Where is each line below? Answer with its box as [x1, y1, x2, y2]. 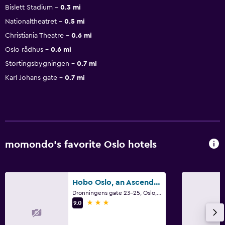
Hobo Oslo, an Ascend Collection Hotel [154, 178, 160, 186]
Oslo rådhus [5, 46, 43, 53]
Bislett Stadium [5, 4, 53, 11]
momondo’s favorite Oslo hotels [5, 140, 157, 150]
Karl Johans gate [5, 74, 57, 81]
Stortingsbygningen [5, 60, 69, 67]
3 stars [86, 198, 110, 206]
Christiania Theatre [5, 32, 64, 39]
